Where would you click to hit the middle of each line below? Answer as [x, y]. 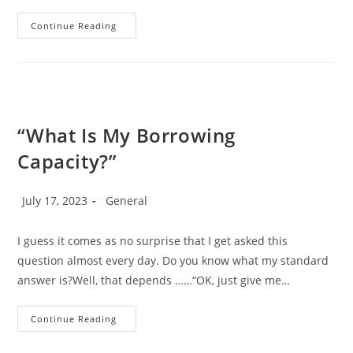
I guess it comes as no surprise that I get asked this [153, 241]
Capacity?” [67, 162]
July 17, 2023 [55, 201]
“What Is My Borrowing [127, 136]
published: [45, 214]
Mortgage [145, 59]
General [127, 201]
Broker [136, 70]
